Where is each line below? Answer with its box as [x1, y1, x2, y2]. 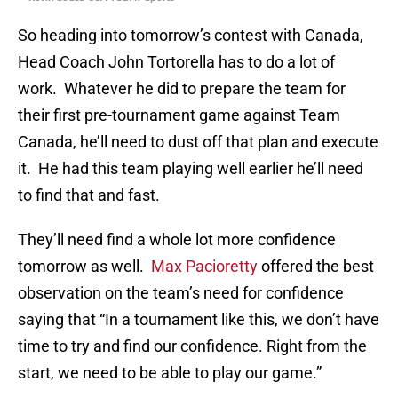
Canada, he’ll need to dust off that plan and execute [18, 132, 378, 152]
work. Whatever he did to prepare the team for [18, 79, 346, 99]
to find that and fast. [18, 186, 160, 205]
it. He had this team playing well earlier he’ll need [18, 159, 363, 179]
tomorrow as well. [18, 257, 151, 276]
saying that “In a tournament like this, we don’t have [18, 310, 379, 330]
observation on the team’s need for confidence [18, 283, 344, 303]
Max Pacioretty [151, 257, 261, 276]
